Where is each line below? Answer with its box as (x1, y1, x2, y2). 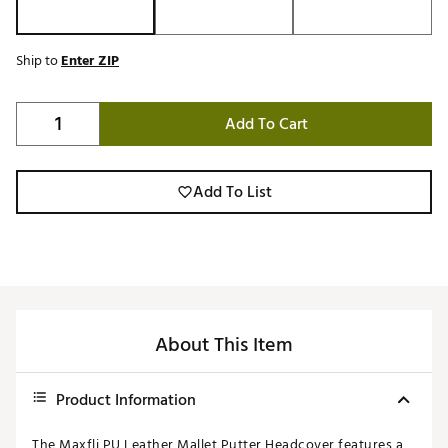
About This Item (155, 329, 293, 362)
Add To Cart (224, 111, 308, 138)
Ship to (16, 49, 61, 73)
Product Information (56, 387, 196, 414)
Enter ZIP (61, 49, 119, 73)
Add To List (192, 179, 272, 206)
